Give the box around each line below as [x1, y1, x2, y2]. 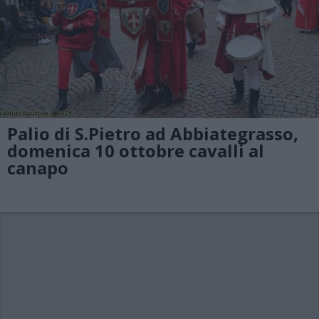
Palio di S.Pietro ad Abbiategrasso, [7, 121, 298, 145]
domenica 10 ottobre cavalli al [7, 138, 264, 162]
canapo [7, 155, 68, 179]
